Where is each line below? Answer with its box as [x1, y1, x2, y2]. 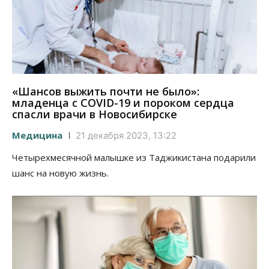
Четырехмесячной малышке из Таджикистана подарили [12, 151, 256, 163]
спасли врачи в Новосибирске [12, 106, 177, 121]
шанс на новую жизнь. [12, 166, 109, 179]
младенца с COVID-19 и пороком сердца [12, 95, 234, 110]
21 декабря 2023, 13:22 [76, 129, 177, 141]
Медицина [12, 128, 62, 141]
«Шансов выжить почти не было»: [12, 83, 199, 98]
